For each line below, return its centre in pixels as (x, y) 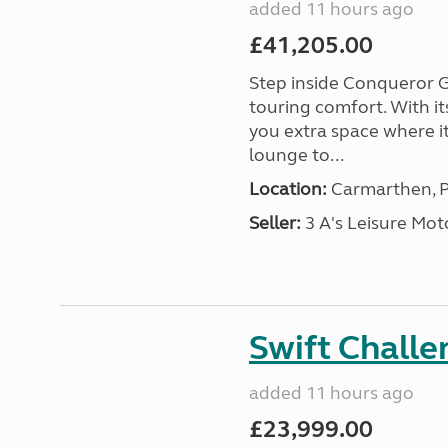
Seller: (274, 223)
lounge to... (296, 155)
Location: (287, 189)
